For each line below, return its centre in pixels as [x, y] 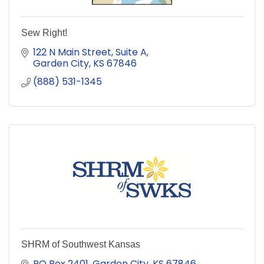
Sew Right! [44, 32]
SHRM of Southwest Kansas [81, 244]
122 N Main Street [72, 52]
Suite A [131, 52]
